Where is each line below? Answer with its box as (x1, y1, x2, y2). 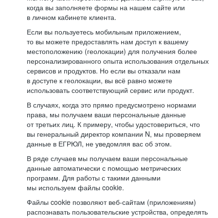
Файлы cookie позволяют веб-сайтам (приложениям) (27, 197, 196, 207)
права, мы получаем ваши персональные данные (27, 109, 186, 119)
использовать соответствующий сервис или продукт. (27, 85, 194, 95)
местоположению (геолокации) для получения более (27, 46, 197, 56)
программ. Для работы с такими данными (27, 173, 161, 182)
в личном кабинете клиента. (27, 12, 116, 22)
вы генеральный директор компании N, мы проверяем (27, 129, 201, 139)
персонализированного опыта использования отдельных (27, 56, 209, 66)
